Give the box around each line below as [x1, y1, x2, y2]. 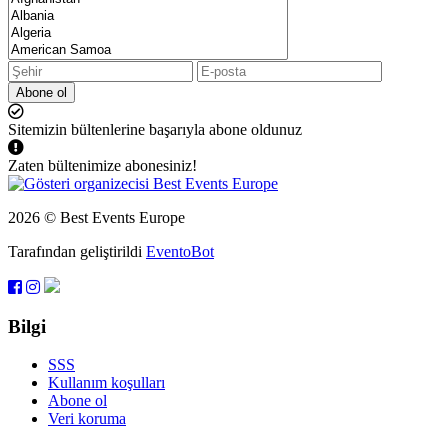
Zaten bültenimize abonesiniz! [8, 156, 197, 174]
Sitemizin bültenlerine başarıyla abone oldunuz [8, 120, 302, 138]
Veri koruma [48, 410, 126, 428]
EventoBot [146, 242, 214, 260]
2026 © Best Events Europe [8, 208, 185, 226]
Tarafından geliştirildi [8, 242, 146, 260]
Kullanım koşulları [48, 374, 165, 392]
